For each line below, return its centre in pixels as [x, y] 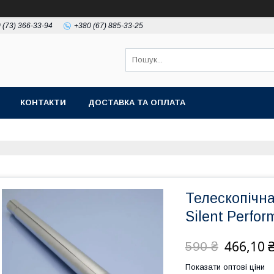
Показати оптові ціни [225, 267]
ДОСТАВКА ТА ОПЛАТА [137, 102]
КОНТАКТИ [43, 102]
